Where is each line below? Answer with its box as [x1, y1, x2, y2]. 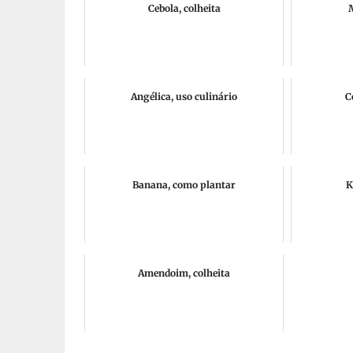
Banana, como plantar [132, 179, 236, 191]
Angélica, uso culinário [131, 91, 237, 102]
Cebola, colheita [147, 2, 221, 14]
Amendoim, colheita [138, 267, 230, 279]
